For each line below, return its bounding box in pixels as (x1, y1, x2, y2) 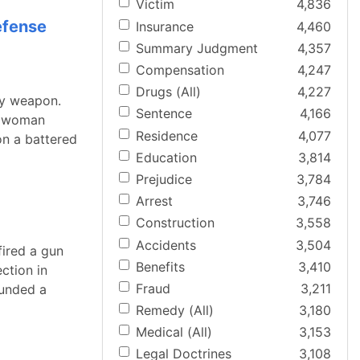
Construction (136, 215, 215, 231)
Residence (136, 127, 198, 144)
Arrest (136, 193, 173, 210)
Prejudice (136, 170, 192, 187)
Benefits (136, 258, 185, 275)
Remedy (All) (136, 302, 214, 319)
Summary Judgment (136, 39, 258, 56)
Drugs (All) (136, 84, 201, 100)
